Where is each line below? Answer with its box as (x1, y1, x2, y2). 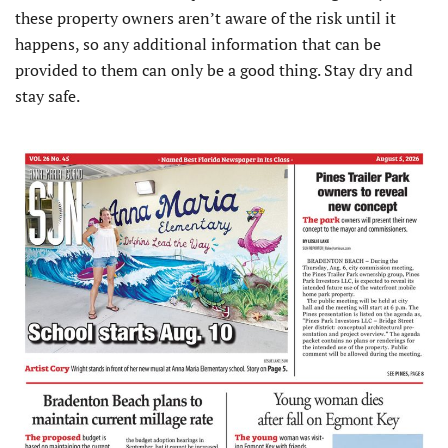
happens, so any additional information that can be (15, 32, 381, 55)
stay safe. (15, 84, 80, 107)
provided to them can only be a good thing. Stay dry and (15, 58, 413, 81)
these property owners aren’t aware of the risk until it (15, 6, 396, 29)
